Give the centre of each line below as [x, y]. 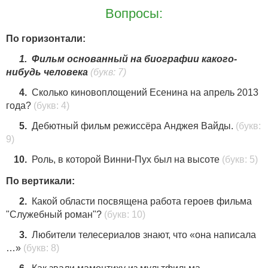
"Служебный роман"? [54, 214]
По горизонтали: [46, 38]
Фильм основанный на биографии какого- [134, 59]
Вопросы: [134, 13]
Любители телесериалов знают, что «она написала [144, 234]
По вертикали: [40, 181]
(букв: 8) [40, 248]
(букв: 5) [239, 159]
